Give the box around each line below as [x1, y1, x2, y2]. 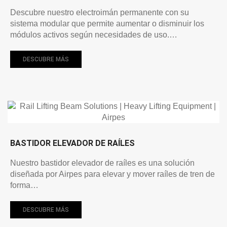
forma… [10, 180, 39, 190]
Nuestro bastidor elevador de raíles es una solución [10, 158, 195, 167]
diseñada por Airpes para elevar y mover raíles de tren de [10, 169, 215, 178]
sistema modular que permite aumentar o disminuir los [10, 19, 204, 28]
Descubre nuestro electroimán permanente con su [10, 8, 189, 17]
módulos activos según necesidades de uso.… [10, 30, 177, 39]
